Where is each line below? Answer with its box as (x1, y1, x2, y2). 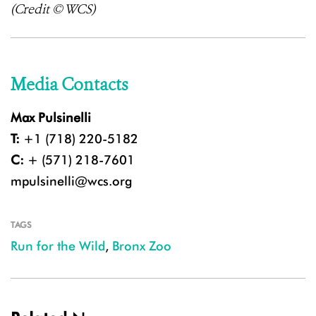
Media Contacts (11, 73, 128, 97)
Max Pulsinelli (11, 110, 91, 126)
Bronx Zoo (112, 238, 171, 254)
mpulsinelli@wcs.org (11, 174, 132, 189)
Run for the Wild (11, 238, 105, 254)
